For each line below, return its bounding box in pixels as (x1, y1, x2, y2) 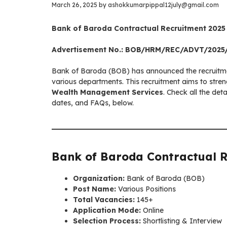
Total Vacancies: (73, 195, 135, 204)
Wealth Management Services (52, 87, 163, 97)
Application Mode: (73, 205, 141, 215)
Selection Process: (73, 216, 141, 225)
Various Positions (116, 184, 176, 194)
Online (141, 205, 164, 215)
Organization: (73, 173, 125, 183)
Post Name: (73, 184, 116, 194)
